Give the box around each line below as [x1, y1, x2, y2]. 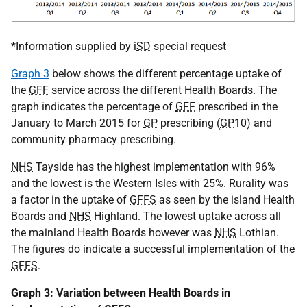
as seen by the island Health [156, 193, 295, 206]
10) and [234, 116, 272, 130]
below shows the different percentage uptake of [49, 67, 282, 80]
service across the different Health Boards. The [49, 84, 277, 97]
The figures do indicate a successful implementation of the [11, 243, 295, 256]
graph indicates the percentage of [11, 100, 175, 113]
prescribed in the [195, 100, 278, 113]
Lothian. [236, 226, 279, 239]
